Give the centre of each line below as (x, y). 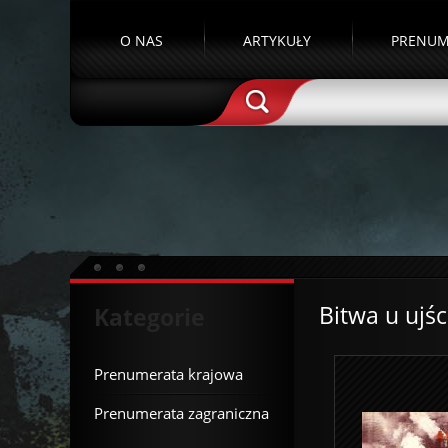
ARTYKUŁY (277, 40)
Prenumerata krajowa (168, 374)
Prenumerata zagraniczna (181, 413)
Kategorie (149, 317)
